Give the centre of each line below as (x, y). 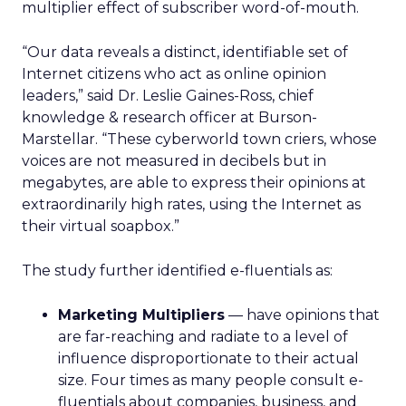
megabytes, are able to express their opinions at (194, 183)
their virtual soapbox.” (101, 226)
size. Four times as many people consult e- (211, 380)
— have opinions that (302, 315)
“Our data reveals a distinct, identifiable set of (185, 52)
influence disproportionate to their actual (208, 358)
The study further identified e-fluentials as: (177, 271)
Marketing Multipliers (141, 315)
